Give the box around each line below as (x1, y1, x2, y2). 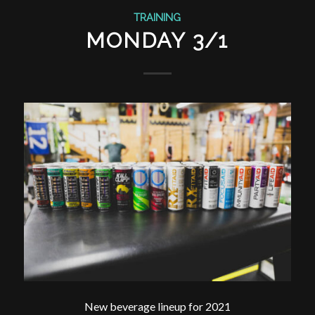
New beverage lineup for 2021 (84, 300, 231, 314)
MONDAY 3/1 (86, 28, 229, 53)
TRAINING (134, 11, 181, 24)
